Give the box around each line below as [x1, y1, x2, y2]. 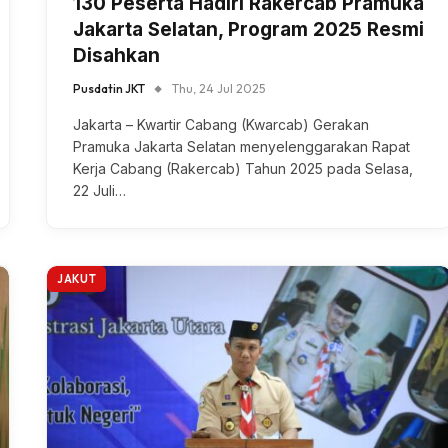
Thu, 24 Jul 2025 [172, 81, 265, 97]
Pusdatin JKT [73, 81, 145, 97]
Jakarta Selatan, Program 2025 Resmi [73, 18, 424, 42]
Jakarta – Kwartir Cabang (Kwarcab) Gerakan [73, 116, 369, 134]
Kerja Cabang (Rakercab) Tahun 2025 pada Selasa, [73, 160, 413, 178]
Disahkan [73, 44, 160, 68]
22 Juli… [73, 182, 126, 200]
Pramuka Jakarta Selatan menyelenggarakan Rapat [73, 138, 410, 156]
